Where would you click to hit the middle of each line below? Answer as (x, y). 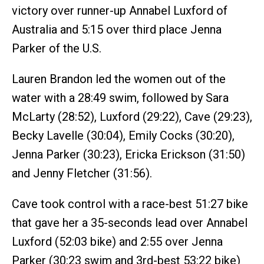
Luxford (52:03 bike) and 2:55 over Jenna (117, 242)
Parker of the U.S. (57, 48)
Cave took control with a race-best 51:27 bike (130, 204)
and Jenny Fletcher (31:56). (82, 173)
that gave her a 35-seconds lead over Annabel (130, 223)
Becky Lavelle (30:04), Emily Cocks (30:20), (123, 136)
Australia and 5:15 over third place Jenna (117, 29)
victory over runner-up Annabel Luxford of (120, 11)
